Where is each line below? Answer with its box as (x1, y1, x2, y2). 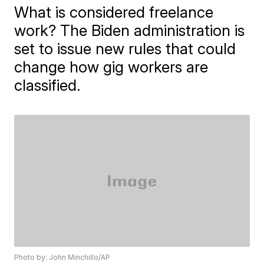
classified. (14, 76, 81, 94)
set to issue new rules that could (14, 39, 236, 58)
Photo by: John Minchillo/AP (14, 253, 111, 262)
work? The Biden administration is (14, 21, 245, 39)
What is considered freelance (14, 3, 214, 21)
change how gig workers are (14, 58, 209, 76)
